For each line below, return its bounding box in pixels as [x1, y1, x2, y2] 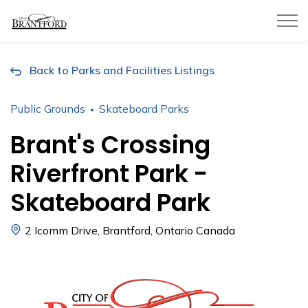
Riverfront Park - [10, 157, 208, 190]
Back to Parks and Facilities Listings [30, 63, 214, 77]
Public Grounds [10, 102, 85, 115]
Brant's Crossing [10, 128, 210, 162]
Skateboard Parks [99, 102, 189, 115]
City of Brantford [69, 11, 155, 25]
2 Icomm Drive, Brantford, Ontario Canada [25, 223, 235, 237]
